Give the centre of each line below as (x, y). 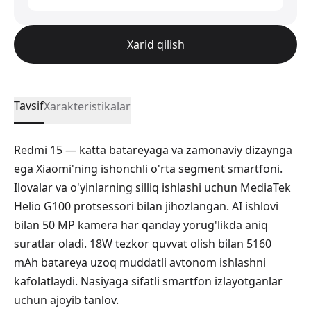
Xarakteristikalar (87, 106)
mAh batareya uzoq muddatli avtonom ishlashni (140, 262)
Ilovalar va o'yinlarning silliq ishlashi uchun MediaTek (152, 187)
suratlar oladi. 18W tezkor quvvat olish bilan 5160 (143, 243)
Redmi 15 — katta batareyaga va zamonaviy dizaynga (153, 150)
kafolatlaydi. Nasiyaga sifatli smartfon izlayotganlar (148, 281)
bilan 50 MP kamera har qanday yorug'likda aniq (141, 225)
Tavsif (29, 106)
